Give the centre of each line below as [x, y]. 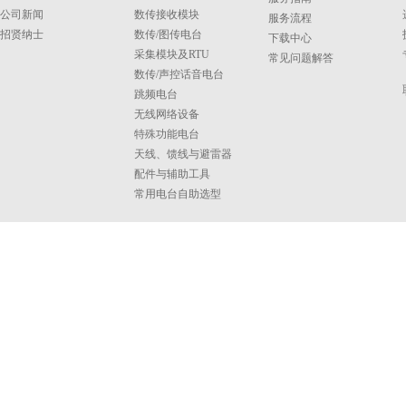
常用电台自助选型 [178, 194]
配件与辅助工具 [172, 174]
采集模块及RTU [172, 54]
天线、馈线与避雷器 [183, 154]
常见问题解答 [301, 58]
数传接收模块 [167, 14]
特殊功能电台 [167, 134]
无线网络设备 [167, 114]
